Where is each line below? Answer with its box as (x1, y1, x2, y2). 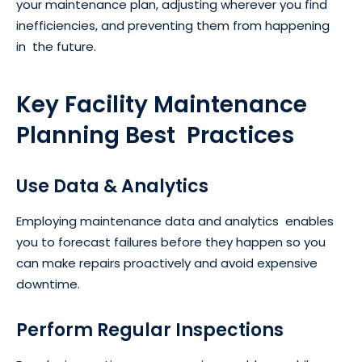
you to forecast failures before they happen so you (16, 234, 326, 251)
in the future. (16, 38, 96, 56)
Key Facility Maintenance (16, 89, 307, 121)
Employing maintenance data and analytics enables (16, 213, 334, 230)
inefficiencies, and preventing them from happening (16, 17, 330, 35)
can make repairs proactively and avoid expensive (16, 255, 318, 272)
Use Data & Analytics (16, 174, 208, 200)
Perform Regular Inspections (16, 318, 284, 343)
